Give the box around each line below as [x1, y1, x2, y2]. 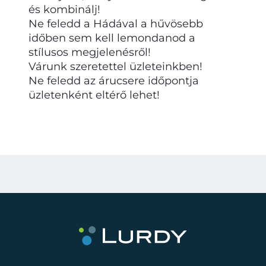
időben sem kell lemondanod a [28, 31, 195, 45]
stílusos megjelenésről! [28, 45, 151, 59]
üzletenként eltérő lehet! [28, 88, 160, 102]
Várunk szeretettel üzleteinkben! [28, 59, 202, 73]
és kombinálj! [28, 2, 100, 16]
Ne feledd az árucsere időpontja [28, 74, 199, 87]
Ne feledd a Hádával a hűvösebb [28, 17, 203, 30]
